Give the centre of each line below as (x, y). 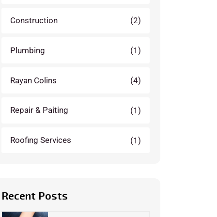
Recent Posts (35, 195)
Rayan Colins (33, 80)
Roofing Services (41, 140)
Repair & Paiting (39, 110)
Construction (34, 20)
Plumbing (28, 50)
